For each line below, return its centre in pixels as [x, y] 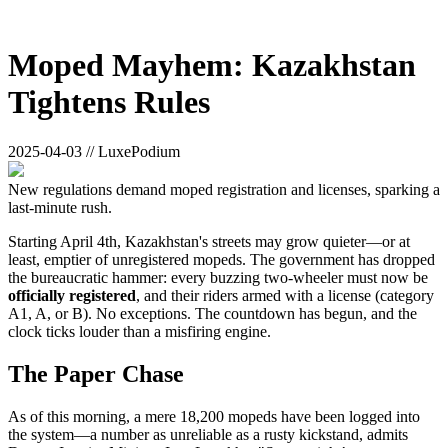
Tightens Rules [109, 102]
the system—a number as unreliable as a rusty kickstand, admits [208, 434]
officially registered [72, 295]
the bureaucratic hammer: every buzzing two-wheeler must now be [218, 277]
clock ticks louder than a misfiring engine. [139, 331]
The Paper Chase [96, 373]
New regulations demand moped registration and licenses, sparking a [224, 189]
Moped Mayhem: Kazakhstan [212, 65]
